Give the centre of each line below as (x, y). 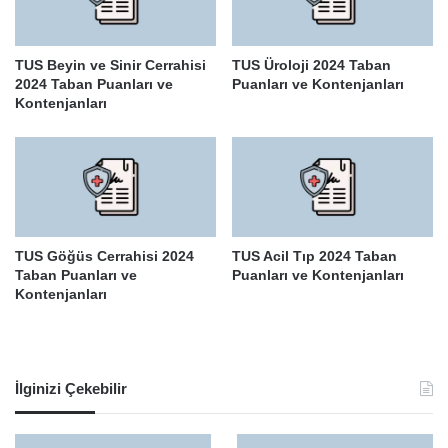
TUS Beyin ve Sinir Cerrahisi (110, 64)
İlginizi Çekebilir (71, 388)
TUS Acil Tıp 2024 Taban (314, 256)
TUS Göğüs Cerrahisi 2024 (104, 256)
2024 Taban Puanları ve (94, 83)
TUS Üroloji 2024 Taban (311, 64)
